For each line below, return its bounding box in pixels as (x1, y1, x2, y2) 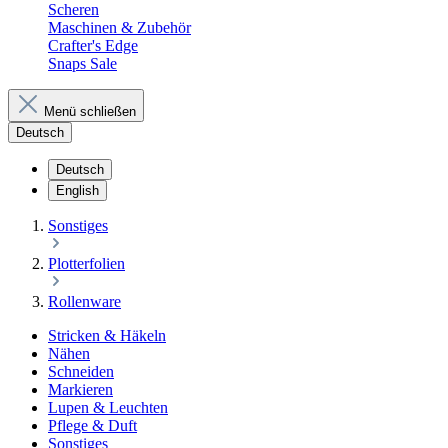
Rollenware (48, 293, 121, 310)
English (56, 183, 99, 198)
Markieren (48, 381, 113, 398)
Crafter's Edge (48, 37, 138, 54)
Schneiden (48, 363, 114, 380)
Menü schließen (44, 104, 136, 119)
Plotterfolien (48, 255, 125, 272)
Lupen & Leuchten (48, 399, 168, 416)
